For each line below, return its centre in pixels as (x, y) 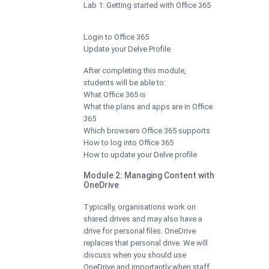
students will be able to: (125, 82)
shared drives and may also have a (143, 219)
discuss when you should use (135, 255)
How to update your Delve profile (140, 154)
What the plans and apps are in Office (148, 106)
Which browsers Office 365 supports (147, 130)
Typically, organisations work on (140, 207)
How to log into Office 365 (128, 142)
